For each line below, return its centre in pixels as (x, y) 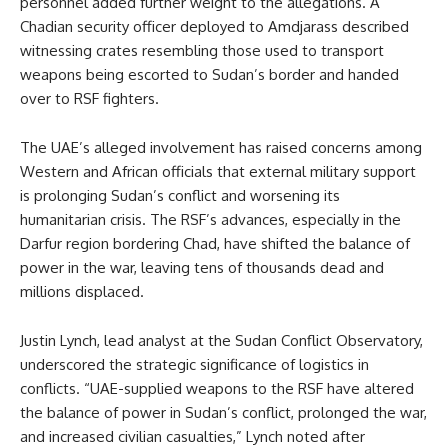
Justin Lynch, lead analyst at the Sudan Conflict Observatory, (221, 341)
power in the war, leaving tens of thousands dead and (202, 268)
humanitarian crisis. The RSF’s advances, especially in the (210, 220)
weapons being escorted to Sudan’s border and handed (209, 75)
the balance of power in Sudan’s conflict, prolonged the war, (223, 413)
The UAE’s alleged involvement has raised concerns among (221, 148)
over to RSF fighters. (89, 99)
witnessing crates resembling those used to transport (202, 51)
